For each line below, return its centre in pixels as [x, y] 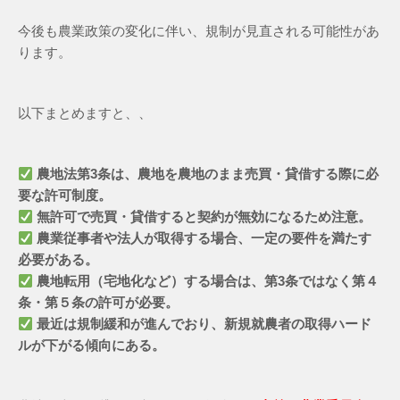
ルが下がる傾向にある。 [92, 346]
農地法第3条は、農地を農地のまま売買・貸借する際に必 [208, 174]
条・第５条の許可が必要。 [98, 303]
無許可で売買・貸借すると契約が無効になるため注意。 [204, 217]
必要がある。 [58, 260]
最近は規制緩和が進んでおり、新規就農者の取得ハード [204, 324]
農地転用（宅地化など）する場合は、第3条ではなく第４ [208, 281]
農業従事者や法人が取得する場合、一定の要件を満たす [204, 238]
